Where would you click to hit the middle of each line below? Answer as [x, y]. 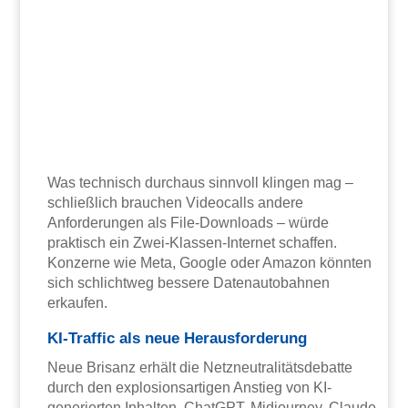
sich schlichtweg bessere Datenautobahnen [189, 283]
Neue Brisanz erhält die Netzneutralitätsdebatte [200, 368]
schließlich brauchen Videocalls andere [176, 203]
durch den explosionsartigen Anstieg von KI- [190, 388]
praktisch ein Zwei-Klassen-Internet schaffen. [193, 243]
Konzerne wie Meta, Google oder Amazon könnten [210, 263]
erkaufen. [78, 303]
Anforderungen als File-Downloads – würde [189, 223]
